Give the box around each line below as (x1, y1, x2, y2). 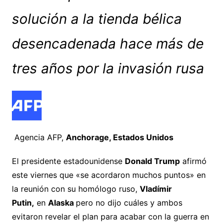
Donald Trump (124, 156, 180, 166)
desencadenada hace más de (11, 35, 204, 52)
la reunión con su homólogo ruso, (11, 183, 140, 194)
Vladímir (139, 183, 172, 194)
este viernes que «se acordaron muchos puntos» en (11, 169, 206, 180)
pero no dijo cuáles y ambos (75, 197, 182, 208)
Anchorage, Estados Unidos (65, 132, 173, 142)
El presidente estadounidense (11, 156, 125, 166)
